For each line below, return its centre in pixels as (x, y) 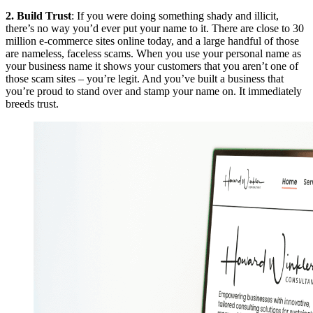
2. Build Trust (38, 15)
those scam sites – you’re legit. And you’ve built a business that (145, 78)
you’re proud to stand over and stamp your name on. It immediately (154, 91)
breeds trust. (32, 103)
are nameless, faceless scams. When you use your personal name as (153, 53)
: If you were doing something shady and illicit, (175, 15)
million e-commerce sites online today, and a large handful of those (152, 41)
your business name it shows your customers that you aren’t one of (152, 66)
